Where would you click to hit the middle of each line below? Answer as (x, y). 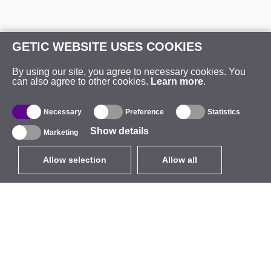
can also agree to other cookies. (81, 81)
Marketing (61, 132)
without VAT (115, 226)
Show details (119, 131)
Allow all (180, 160)
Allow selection (75, 160)
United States (169, 226)
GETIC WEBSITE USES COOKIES (107, 47)
